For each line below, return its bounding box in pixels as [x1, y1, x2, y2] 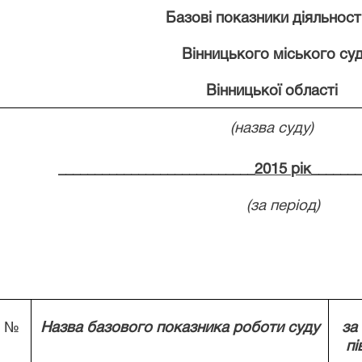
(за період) [246, 200, 320, 213]
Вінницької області [170, 85, 339, 99]
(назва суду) [194, 122, 314, 136]
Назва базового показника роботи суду [40, 322, 319, 335]
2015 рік [255, 163, 312, 177]
